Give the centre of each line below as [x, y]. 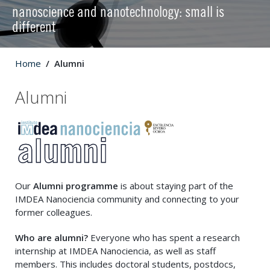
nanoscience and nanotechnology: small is [118, 13]
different [34, 28]
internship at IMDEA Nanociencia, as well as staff [115, 250]
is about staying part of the [176, 185]
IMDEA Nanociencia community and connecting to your [127, 199]
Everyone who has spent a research [164, 237]
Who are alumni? [52, 237]
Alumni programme [76, 185]
